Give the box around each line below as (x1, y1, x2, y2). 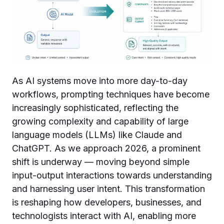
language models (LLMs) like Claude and (12, 129, 182, 140)
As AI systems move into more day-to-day (12, 75, 187, 86)
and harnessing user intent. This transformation (12, 183, 205, 194)
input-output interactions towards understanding (12, 170, 212, 180)
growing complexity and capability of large (12, 116, 188, 126)
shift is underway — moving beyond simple (12, 156, 189, 167)
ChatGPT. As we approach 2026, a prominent (12, 143, 200, 153)
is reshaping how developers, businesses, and (12, 197, 201, 207)
